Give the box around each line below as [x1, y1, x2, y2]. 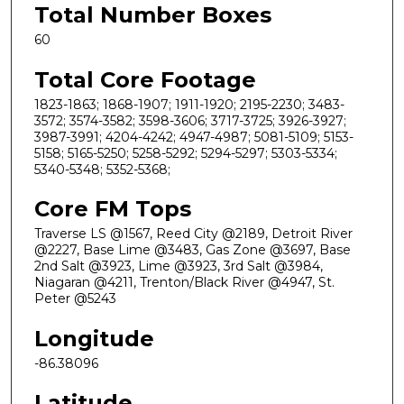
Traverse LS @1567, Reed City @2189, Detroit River [34, 225, 353, 243]
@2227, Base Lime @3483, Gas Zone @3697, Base [34, 242, 351, 259]
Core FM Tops [34, 196, 191, 223]
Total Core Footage [34, 66, 256, 93]
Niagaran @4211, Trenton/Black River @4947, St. [34, 274, 335, 291]
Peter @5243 [34, 290, 116, 308]
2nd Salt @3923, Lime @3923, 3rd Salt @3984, [34, 258, 323, 275]
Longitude [34, 325, 154, 352]
